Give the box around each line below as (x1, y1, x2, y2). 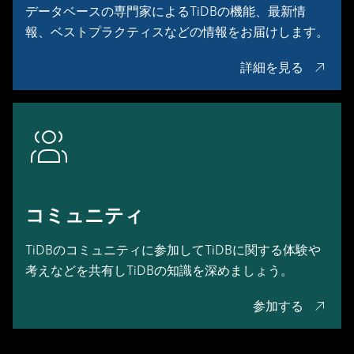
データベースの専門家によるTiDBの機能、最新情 (25, 4, 306, 20)
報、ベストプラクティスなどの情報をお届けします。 (25, 24, 329, 40)
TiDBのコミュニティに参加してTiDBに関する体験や (25, 243, 321, 258)
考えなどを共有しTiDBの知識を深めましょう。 (25, 263, 293, 279)
